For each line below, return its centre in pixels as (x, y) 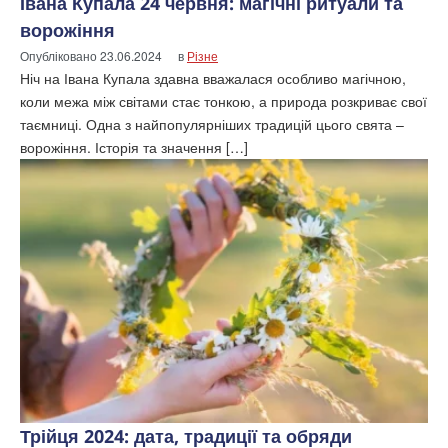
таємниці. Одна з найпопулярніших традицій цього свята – (212, 123)
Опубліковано (60, 55)
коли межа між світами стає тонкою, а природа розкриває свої (223, 100)
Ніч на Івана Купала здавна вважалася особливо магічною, (213, 77)
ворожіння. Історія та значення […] (134, 146)
